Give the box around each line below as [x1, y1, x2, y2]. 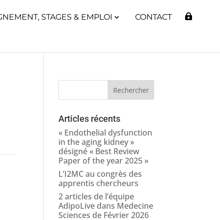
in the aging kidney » [58, 137, 135, 147]
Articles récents [58, 113, 121, 124]
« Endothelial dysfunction [58, 127, 153, 138]
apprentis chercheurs [58, 178, 139, 189]
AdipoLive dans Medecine [58, 200, 154, 211]
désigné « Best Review [58, 146, 140, 157]
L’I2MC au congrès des [58, 168, 142, 179]
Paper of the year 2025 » [58, 155, 149, 166]
